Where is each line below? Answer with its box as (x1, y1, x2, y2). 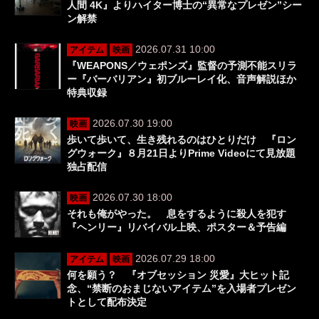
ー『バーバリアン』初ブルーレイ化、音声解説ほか (67, 73, 296, 85)
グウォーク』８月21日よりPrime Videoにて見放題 (67, 147, 296, 159)
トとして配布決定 (67, 296, 147, 308)
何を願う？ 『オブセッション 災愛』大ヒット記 (67, 268, 289, 281)
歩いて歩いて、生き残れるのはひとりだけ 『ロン (67, 133, 296, 145)
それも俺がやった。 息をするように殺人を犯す (67, 207, 286, 219)
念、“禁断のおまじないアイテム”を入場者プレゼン (67, 282, 296, 294)
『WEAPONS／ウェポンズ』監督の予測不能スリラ (67, 59, 297, 71)
